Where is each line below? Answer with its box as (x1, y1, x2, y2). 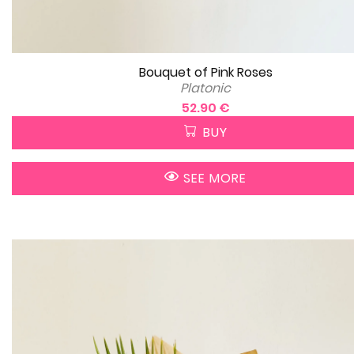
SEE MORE (179, 168, 247, 187)
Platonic (180, 78, 231, 97)
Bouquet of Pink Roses (138, 62, 273, 81)
